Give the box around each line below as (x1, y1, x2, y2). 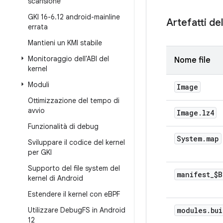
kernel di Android (28, 174, 83, 183)
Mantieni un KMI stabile (28, 38, 102, 47)
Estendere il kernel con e (28, 190, 108, 199)
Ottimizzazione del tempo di (28, 96, 119, 105)
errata (28, 22, 48, 31)
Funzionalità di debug (28, 122, 99, 131)
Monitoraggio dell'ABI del (28, 54, 109, 63)
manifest (177, 170, 210, 179)
